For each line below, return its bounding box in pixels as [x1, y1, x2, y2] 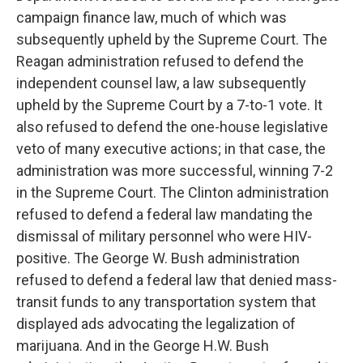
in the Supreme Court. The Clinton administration [16, 184, 329, 201]
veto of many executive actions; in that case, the [16, 140, 326, 157]
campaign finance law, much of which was [16, 9, 287, 26]
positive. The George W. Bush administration [16, 250, 300, 267]
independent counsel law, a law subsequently [16, 75, 306, 92]
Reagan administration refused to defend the [16, 53, 304, 70]
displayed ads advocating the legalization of [16, 315, 296, 332]
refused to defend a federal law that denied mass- [16, 271, 337, 288]
